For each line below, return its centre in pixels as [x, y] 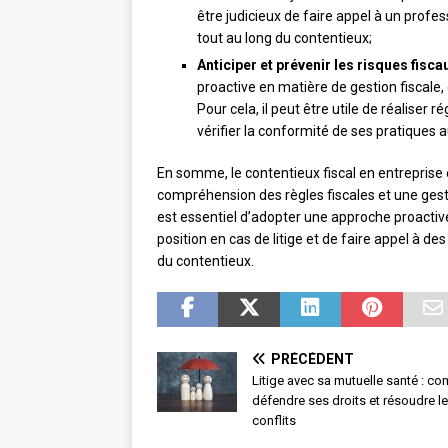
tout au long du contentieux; [284, 38]
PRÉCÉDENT [312, 359]
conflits [274, 421]
